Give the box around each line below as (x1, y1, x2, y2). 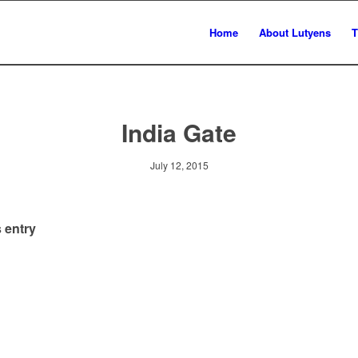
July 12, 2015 (149, 158, 209, 172)
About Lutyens (259, 25, 331, 40)
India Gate (121, 115, 237, 149)
